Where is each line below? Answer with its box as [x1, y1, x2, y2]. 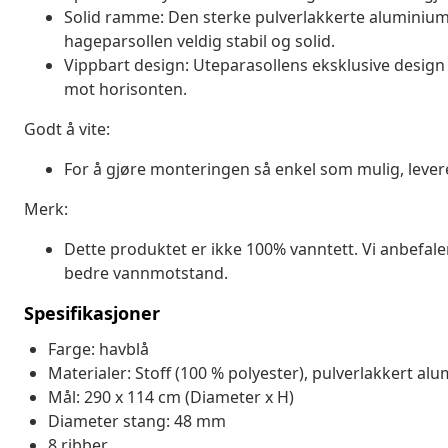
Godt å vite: [24, 117, 110, 140]
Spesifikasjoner [24, 300, 160, 325]
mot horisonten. [64, 77, 187, 100]
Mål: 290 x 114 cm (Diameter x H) [48, 385, 294, 408]
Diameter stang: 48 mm [48, 409, 226, 432]
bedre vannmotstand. [64, 261, 228, 284]
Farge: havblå [48, 337, 149, 360]
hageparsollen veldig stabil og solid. [64, 29, 335, 52]
